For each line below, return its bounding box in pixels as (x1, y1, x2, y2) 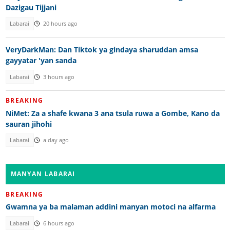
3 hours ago (43, 73, 74, 81)
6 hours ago (43, 219, 74, 227)
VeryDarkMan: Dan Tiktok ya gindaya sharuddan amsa (5, 45, 198, 55)
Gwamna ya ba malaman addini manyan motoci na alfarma (5, 202, 216, 212)
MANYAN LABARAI (10, 169, 75, 179)
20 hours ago (43, 20, 78, 27)
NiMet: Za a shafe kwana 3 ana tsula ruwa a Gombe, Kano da (5, 108, 220, 118)
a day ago (43, 137, 69, 144)
